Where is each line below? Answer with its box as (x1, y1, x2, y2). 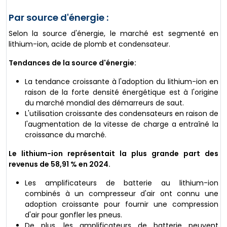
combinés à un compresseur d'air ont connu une (25, 188, 218, 199)
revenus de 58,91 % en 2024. (9, 159, 110, 170)
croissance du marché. (25, 130, 106, 140)
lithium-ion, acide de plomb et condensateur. (9, 39, 170, 50)
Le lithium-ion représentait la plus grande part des (9, 148, 218, 159)
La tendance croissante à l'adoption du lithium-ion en (25, 77, 218, 87)
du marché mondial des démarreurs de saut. (25, 98, 184, 108)
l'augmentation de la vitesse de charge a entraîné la (25, 119, 218, 130)
